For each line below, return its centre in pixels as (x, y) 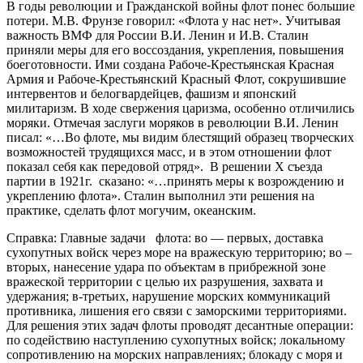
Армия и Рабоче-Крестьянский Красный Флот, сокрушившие (176, 79)
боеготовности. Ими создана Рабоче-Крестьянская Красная (170, 64)
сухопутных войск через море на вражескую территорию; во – (179, 252)
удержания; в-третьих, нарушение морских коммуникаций (169, 296)
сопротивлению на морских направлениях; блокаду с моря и (175, 354)
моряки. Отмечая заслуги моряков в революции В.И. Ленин (173, 122)
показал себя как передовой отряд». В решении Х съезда (164, 166)
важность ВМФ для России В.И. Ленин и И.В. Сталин (158, 35)
